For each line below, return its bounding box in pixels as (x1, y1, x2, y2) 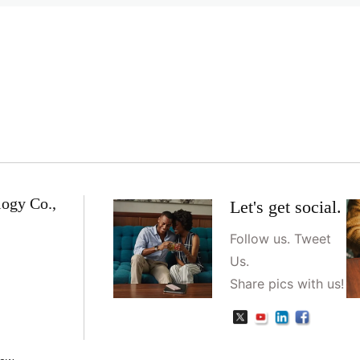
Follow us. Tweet (230, 231, 332, 247)
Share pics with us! (230, 276, 345, 292)
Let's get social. (230, 197, 342, 218)
